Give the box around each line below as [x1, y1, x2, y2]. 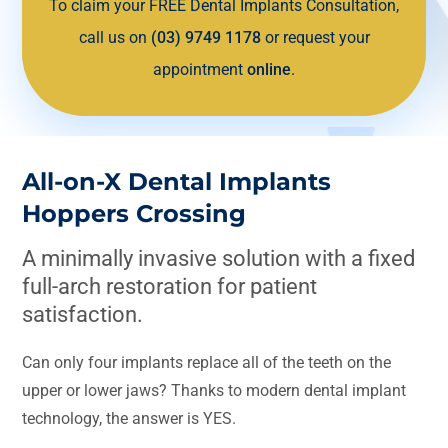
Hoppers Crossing [22, 198, 247, 228]
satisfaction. [22, 301, 144, 327]
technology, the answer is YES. [22, 408, 237, 428]
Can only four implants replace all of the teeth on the [22, 352, 392, 372]
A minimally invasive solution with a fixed [22, 245, 416, 271]
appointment [153, 59, 247, 79]
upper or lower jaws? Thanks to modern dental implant [22, 380, 407, 400]
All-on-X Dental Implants [22, 166, 332, 196]
